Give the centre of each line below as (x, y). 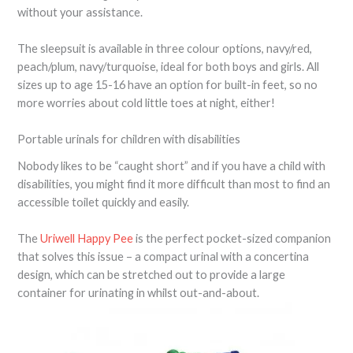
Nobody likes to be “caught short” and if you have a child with (172, 165)
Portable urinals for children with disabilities (129, 139)
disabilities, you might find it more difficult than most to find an (174, 184)
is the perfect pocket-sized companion (232, 238)
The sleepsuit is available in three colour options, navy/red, (165, 48)
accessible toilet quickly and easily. (104, 202)
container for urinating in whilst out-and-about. (139, 292)
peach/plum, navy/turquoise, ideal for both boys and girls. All (169, 67)
